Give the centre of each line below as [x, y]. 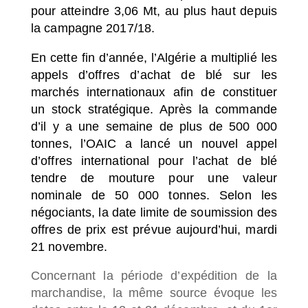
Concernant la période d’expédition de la [154, 276]
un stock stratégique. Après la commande [154, 109]
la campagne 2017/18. [95, 28]
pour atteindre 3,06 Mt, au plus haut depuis [154, 11]
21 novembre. [71, 246]
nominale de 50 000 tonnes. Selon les [154, 195]
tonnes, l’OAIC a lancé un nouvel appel [154, 143]
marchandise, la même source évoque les [154, 293]
